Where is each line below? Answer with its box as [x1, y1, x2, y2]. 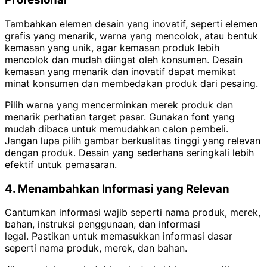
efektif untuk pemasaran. [5, 158, 117, 170]
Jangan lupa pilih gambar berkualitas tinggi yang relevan [5, 134, 260, 147]
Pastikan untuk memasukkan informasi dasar [32, 230, 232, 243]
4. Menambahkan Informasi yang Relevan [5, 181, 229, 195]
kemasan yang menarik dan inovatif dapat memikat [5, 65, 236, 77]
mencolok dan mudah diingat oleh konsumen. [5, 53, 212, 66]
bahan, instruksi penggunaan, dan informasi [5, 218, 200, 231]
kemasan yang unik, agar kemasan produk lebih [5, 41, 219, 54]
